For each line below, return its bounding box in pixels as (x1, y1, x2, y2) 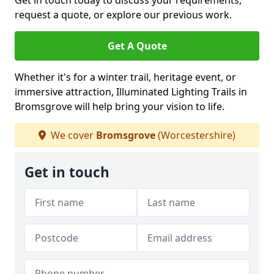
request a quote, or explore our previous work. (15, 8, 232, 21)
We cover (48, 128, 96, 142)
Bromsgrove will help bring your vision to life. (15, 100, 224, 113)
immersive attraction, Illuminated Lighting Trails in (15, 85, 247, 98)
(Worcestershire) (155, 128, 235, 142)
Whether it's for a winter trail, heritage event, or (15, 70, 236, 84)
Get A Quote (107, 39, 167, 53)
